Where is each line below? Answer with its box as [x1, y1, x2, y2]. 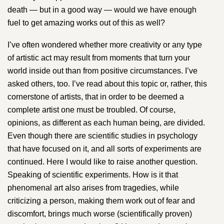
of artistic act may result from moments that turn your [7, 53, 190, 62]
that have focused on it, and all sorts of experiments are [7, 144, 201, 153]
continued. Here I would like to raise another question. [7, 157, 197, 166]
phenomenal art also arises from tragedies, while [7, 183, 179, 192]
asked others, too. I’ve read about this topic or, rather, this [7, 79, 207, 88]
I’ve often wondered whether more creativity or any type [7, 40, 202, 49]
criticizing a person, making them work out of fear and [7, 196, 195, 205]
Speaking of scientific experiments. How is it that [7, 170, 178, 179]
